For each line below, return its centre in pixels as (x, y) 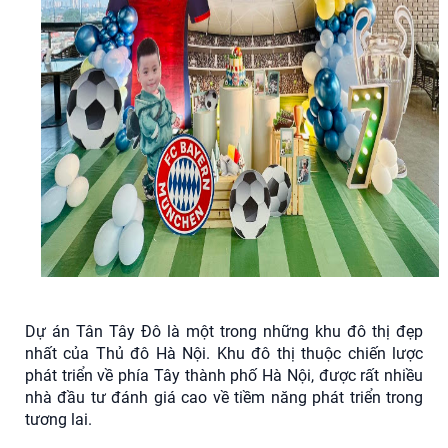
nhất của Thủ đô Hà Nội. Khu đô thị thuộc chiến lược (224, 354)
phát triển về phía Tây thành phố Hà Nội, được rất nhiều (224, 376)
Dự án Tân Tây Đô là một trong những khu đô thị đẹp (224, 332)
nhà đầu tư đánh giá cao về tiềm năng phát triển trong (224, 398)
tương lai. (58, 420)
